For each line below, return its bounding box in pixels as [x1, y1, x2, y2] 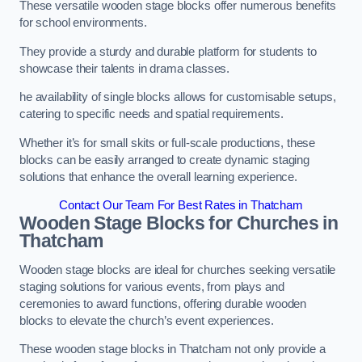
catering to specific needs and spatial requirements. [19, 107, 284, 121]
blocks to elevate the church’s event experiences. [19, 314, 274, 327]
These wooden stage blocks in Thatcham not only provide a [19, 343, 326, 356]
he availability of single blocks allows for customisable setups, [19, 90, 336, 104]
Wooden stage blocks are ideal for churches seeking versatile [19, 263, 336, 276]
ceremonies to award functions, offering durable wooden [19, 297, 307, 310]
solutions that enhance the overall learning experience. [19, 170, 298, 183]
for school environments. [19, 16, 147, 30]
